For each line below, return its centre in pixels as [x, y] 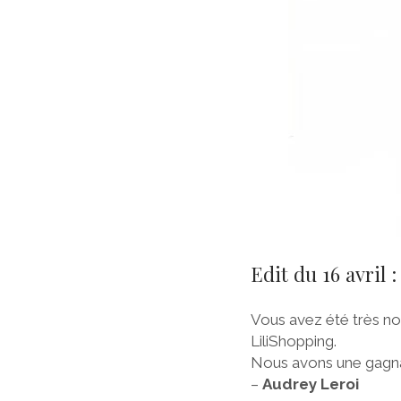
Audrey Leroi [308, 384]
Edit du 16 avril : [323, 274]
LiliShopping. [293, 341]
